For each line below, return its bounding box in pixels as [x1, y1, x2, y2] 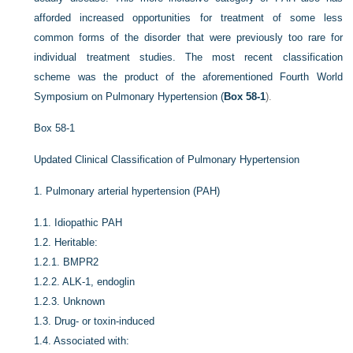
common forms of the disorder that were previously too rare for [34, 32, 343, 43]
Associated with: [54, 335, 130, 347]
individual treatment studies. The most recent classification [34, 51, 343, 63]
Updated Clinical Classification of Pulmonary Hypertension [34, 154, 300, 165]
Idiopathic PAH [54, 217, 123, 229]
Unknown [63, 295, 106, 307]
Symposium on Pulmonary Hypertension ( [34, 91, 225, 102]
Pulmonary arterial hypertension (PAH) [46, 185, 221, 197]
